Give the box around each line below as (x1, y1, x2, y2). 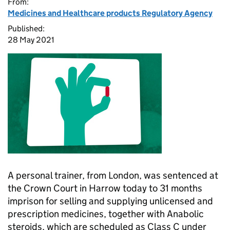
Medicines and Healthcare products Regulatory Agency (8, 8, 213, 18)
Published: (8, 24, 45, 33)
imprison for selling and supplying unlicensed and (8, 195, 213, 207)
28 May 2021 (8, 35, 54, 45)
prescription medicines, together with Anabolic (8, 208, 204, 220)
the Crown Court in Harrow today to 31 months (8, 182, 202, 194)
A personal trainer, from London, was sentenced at (8, 169, 218, 181)
